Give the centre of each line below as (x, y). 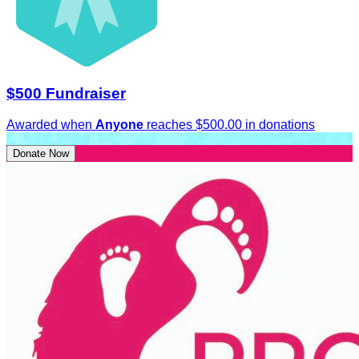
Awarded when (51, 124)
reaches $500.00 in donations (229, 124)
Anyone (119, 124)
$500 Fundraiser (66, 93)
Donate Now (41, 153)
